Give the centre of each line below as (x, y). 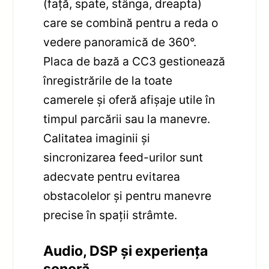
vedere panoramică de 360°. (120, 42)
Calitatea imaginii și (97, 138)
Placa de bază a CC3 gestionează (134, 61)
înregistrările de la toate (108, 80)
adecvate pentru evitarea (112, 176)
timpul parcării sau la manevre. (127, 119)
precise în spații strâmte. (110, 215)
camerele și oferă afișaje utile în (129, 99)
